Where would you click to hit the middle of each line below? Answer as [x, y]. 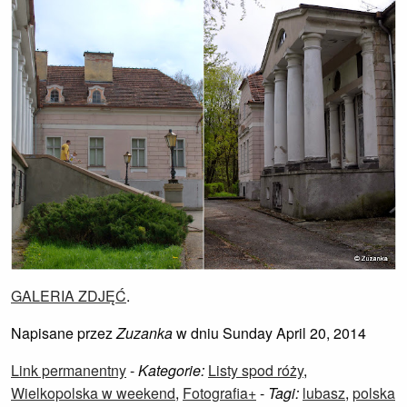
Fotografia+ [219, 392]
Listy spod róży [256, 370]
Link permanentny [69, 370]
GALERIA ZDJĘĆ [69, 295]
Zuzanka [144, 333]
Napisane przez [64, 333]
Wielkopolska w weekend [93, 392]
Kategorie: [173, 370]
